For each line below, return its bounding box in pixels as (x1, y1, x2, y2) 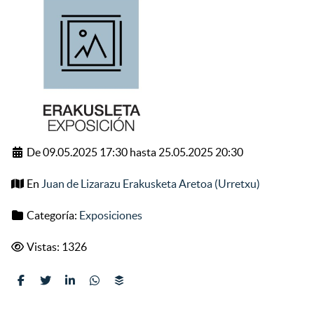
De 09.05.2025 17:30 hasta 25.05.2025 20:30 (25, 146, 243, 159)
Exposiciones (79, 209, 142, 222)
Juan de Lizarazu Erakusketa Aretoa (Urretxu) (41, 177, 260, 191)
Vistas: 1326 (25, 240, 87, 254)
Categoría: (25, 209, 79, 222)
